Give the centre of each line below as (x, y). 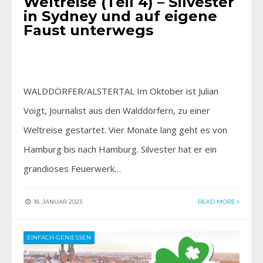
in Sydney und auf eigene (120, 16)
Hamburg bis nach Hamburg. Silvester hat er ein (120, 149)
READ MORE (218, 201)
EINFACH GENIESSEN (57, 237)
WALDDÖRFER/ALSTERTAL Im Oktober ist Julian (121, 91)
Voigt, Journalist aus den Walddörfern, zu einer (117, 110)
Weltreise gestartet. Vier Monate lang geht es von (125, 129)
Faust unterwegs (88, 30)
